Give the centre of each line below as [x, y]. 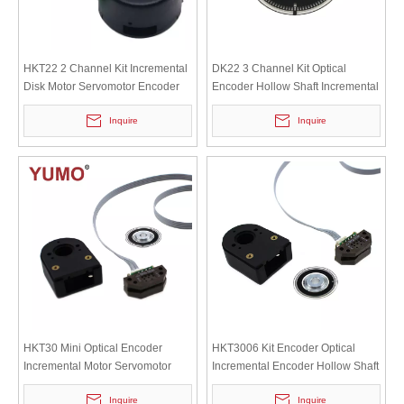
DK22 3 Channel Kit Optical [279, 68]
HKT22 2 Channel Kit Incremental [106, 68]
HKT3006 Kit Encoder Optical [284, 348]
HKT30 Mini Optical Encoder [93, 348]
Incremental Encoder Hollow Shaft [295, 366]
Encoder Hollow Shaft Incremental [295, 86]
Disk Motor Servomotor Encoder [101, 86]
